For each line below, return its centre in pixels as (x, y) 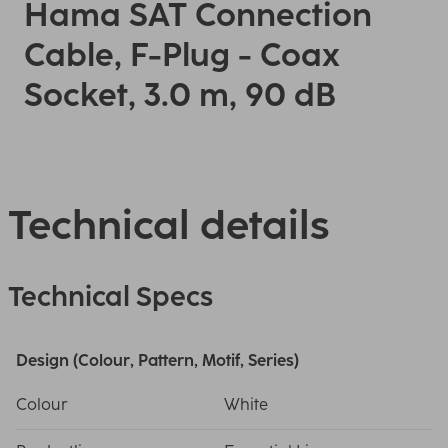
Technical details (168, 225)
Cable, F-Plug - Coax (182, 55)
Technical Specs (110, 296)
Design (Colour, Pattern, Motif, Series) (157, 360)
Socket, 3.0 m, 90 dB (180, 95)
